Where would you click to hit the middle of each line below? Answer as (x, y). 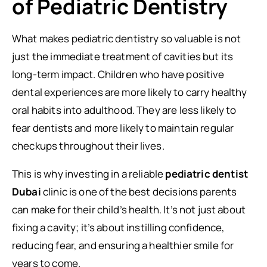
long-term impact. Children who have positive (118, 74)
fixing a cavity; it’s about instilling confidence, (119, 227)
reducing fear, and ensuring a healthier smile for (123, 245)
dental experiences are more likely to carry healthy (130, 92)
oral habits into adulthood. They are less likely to (124, 110)
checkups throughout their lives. (88, 146)
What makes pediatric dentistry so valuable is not (127, 38)
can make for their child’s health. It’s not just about (129, 209)
